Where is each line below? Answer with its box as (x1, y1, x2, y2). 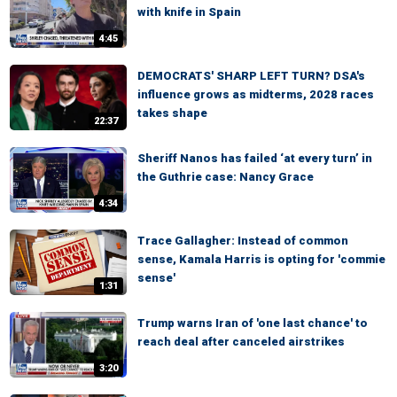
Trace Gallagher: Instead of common (137, 234, 348, 247)
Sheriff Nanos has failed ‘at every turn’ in (137, 152, 372, 165)
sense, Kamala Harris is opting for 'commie (137, 253, 385, 266)
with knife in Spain (137, 5, 241, 19)
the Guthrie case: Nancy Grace (137, 170, 314, 183)
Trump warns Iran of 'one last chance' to (137, 316, 368, 330)
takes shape (137, 106, 207, 120)
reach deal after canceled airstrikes (137, 335, 345, 348)
